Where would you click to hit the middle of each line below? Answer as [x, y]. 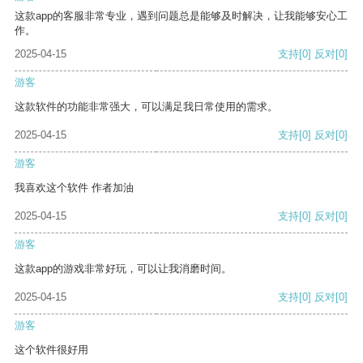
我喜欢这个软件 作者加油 [74, 188]
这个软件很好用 [51, 350]
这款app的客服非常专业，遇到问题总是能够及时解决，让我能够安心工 [181, 16]
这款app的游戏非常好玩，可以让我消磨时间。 [123, 269]
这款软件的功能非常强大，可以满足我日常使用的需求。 [146, 107]
